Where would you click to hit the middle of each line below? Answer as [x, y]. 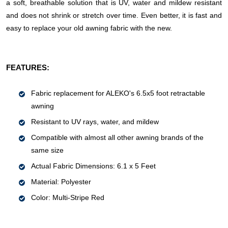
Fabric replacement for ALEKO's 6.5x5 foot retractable [118, 93]
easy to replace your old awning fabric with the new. [89, 28]
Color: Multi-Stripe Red [68, 198]
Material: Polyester [61, 182]
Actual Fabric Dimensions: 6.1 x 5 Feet [93, 166]
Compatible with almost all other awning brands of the [117, 138]
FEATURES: [28, 68]
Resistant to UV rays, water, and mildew [95, 122]
